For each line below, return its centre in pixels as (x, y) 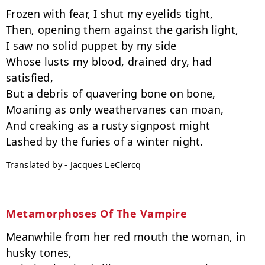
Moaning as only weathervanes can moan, (115, 109)
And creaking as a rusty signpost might (108, 125)
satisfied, (30, 77)
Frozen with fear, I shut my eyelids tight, (110, 14)
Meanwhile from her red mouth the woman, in (126, 237)
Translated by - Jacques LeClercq (74, 165)
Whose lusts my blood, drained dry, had (109, 62)
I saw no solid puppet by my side (91, 46)
